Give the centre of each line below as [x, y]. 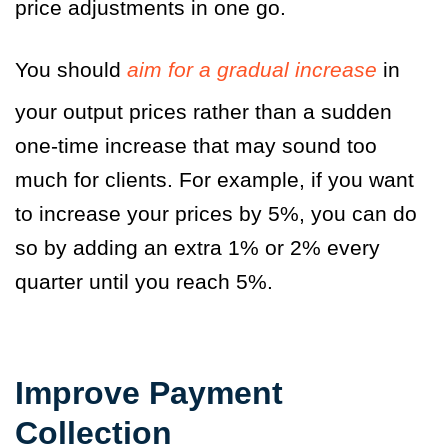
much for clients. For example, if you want [214, 179]
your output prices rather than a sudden [203, 111]
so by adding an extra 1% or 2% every [197, 247]
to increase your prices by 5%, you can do [216, 213]
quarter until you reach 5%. [147, 281]
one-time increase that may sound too [196, 145]
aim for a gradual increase [252, 69]
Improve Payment [149, 392]
